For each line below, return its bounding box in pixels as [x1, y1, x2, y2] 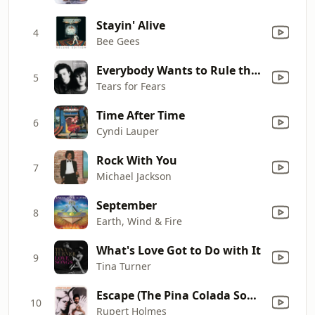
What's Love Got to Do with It [96, 242, 261, 258]
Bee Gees [96, 34, 140, 48]
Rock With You [96, 152, 177, 168]
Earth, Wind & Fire [96, 214, 182, 228]
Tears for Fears [96, 79, 166, 93]
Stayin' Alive [96, 17, 165, 33]
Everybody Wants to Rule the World [251, 62, 261, 78]
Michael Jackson [96, 169, 172, 183]
